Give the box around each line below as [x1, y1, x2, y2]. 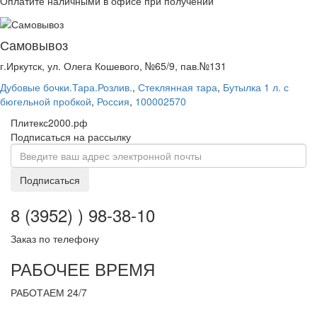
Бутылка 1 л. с [223, 79, 289, 94]
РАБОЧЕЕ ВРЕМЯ [11, 255, 155, 281]
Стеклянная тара [138, 79, 217, 94]
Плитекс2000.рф [11, 115, 88, 129]
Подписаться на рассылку [11, 129, 131, 144]
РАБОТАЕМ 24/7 [11, 284, 87, 299]
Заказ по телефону [11, 231, 99, 246]
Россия [97, 93, 129, 108]
